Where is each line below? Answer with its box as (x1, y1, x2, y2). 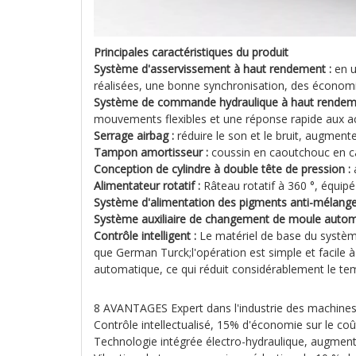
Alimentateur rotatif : (94, 177, 203, 193)
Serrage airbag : (94, 127, 174, 143)
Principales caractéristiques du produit (94, 44, 288, 60)
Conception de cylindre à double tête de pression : (94, 161, 354, 176)
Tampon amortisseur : (94, 144, 208, 160)
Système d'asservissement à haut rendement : (94, 60, 335, 76)
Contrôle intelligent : (94, 227, 199, 243)
